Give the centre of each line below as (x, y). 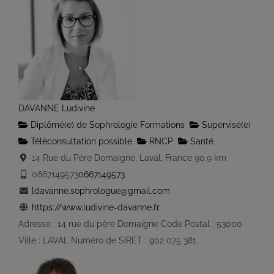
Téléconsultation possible (80, 141)
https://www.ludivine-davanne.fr (95, 207)
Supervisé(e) (225, 125)
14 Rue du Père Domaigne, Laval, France (110, 158)
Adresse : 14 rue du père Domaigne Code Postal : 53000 (130, 224)
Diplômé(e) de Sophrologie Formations (106, 125)
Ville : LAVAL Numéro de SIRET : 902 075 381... (110, 240)
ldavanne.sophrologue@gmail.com (101, 191)
